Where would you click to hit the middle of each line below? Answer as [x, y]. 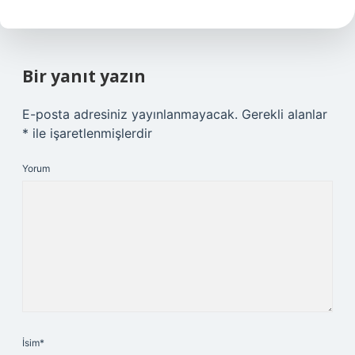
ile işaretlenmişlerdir [90, 133]
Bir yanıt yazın [84, 76]
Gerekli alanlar [284, 114]
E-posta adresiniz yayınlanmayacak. [130, 114]
